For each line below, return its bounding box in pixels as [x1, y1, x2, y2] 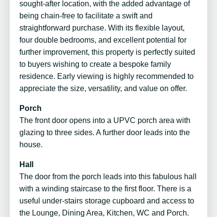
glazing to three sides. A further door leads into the [19, 128, 190, 137]
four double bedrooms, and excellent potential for [19, 36, 186, 45]
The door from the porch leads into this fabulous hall [19, 172, 197, 181]
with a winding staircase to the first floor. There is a [19, 185, 191, 193]
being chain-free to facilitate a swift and [19, 12, 153, 20]
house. [19, 140, 43, 149]
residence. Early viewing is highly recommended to [19, 72, 194, 81]
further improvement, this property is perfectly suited [19, 48, 195, 57]
